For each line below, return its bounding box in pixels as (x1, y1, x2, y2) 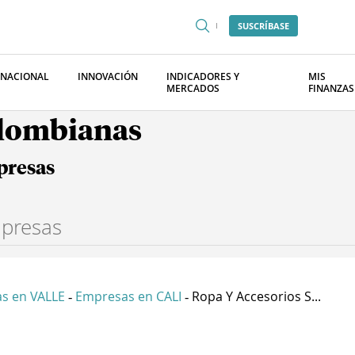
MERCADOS (166, 82, 219, 95)
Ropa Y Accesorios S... (192, 288, 321, 305)
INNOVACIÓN (78, 70, 138, 83)
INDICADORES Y (166, 70, 239, 83)
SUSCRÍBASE (238, 20, 289, 32)
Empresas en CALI (75, 288, 181, 305)
